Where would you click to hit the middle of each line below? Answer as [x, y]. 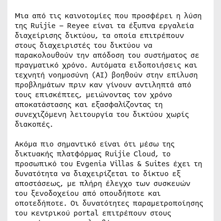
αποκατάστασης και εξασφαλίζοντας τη [89, 105]
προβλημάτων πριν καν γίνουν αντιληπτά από [103, 85]
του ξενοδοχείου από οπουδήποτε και [88, 193]
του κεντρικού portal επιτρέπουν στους [93, 213]
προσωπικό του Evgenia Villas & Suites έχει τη [109, 164]
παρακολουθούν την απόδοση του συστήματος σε [107, 55]
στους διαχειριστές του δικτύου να [84, 45]
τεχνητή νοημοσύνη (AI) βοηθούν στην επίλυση [106, 75]
